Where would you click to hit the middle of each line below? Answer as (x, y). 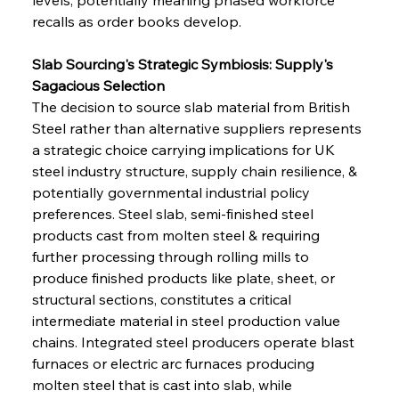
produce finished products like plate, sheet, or (185, 277)
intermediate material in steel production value (187, 320)
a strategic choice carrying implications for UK (185, 149)
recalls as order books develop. (136, 21)
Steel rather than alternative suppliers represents (198, 128)
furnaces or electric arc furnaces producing (175, 363)
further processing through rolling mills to (172, 256)
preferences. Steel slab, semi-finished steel (174, 213)
